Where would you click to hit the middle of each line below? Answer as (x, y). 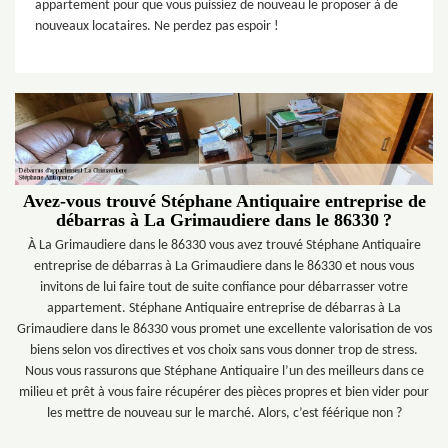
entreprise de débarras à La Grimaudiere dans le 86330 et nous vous (224, 266)
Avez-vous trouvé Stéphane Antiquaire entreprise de (224, 200)
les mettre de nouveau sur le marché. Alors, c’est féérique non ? (224, 413)
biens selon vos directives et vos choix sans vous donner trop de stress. (224, 350)
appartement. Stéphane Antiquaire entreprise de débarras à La (224, 308)
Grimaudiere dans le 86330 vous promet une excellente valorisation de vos (224, 329)
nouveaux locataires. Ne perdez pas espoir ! (157, 26)
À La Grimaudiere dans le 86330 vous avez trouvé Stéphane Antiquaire (224, 245)
